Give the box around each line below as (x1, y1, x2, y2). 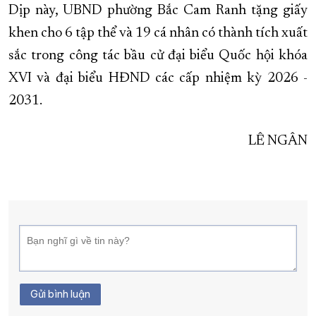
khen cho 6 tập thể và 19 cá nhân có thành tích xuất (8, 26, 308, 41)
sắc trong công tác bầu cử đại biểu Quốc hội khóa (8, 49, 308, 63)
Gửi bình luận (30, 288, 90, 301)
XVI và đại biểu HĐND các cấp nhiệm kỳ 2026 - (8, 71, 308, 86)
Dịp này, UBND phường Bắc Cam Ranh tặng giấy (8, 4, 308, 18)
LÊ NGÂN (248, 134, 308, 149)
